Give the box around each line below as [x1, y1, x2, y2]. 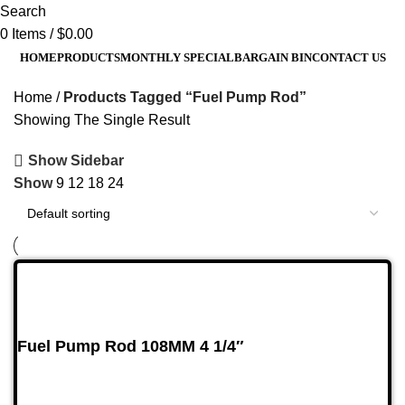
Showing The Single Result [14, 111, 190, 127]
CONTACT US [311, 50, 386, 64]
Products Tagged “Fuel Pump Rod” [63, 89, 306, 105]
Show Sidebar [28, 153, 125, 169]
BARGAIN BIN [233, 50, 312, 64]
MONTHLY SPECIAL [119, 50, 234, 64]
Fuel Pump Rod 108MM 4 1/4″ [17, 336, 244, 355]
